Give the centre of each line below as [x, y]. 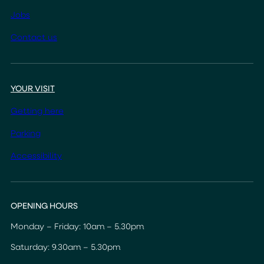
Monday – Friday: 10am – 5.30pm [77, 227]
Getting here [37, 111]
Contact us [34, 38]
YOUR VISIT [32, 89]
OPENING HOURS [44, 206]
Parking [25, 134]
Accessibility [36, 156]
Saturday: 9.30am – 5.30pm [65, 247]
